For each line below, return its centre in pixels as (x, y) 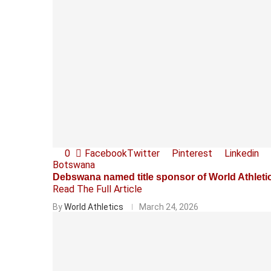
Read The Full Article (97, 189)
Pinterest (192, 153)
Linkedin (242, 153)
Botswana (74, 165)
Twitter (143, 153)
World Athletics (94, 207)
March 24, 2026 (169, 207)
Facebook (106, 153)
